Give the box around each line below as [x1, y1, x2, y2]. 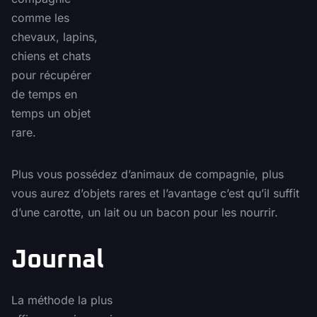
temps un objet [11, 106, 91, 121]
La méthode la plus [11, 293, 113, 308]
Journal [11, 248, 104, 274]
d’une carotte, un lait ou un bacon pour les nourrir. [11, 205, 278, 220]
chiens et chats [11, 49, 91, 64]
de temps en [11, 87, 77, 102]
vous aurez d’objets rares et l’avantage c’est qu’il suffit [11, 186, 299, 201]
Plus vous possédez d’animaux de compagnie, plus [11, 167, 284, 182]
